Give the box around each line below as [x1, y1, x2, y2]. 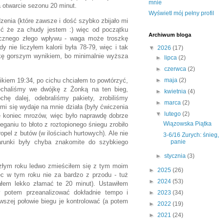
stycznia [164, 153, 188, 160]
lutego [164, 110, 183, 118]
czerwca [164, 66, 188, 73]
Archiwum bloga [149, 32, 191, 38]
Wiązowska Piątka [163, 120, 212, 128]
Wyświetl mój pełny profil [149, 10, 214, 17]
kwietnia [164, 88, 188, 95]
